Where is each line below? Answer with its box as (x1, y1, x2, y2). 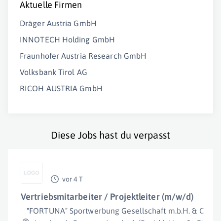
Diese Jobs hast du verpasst (51, 129, 170, 141)
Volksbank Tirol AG (20, 68, 87, 76)
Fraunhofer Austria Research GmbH (20, 51, 147, 60)
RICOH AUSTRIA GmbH (20, 84, 103, 93)
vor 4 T (62, 175, 83, 183)
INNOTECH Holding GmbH (20, 35, 115, 44)
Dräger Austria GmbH (20, 19, 97, 28)
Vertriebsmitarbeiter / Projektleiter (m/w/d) (21, 191, 194, 202)
